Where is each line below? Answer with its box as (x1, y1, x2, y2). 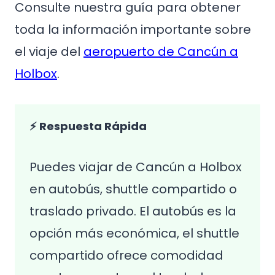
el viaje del (15, 43, 83, 60)
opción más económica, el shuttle (29, 225, 239, 242)
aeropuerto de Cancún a (83, 43, 238, 60)
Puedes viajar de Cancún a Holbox (29, 158, 242, 176)
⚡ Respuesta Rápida (29, 118, 147, 134)
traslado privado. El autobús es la (29, 203, 236, 220)
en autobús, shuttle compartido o (29, 180, 237, 198)
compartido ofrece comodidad (29, 247, 223, 264)
